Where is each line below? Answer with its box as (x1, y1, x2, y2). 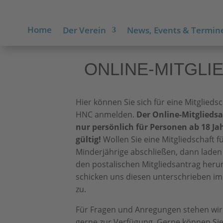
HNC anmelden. (76, 109, 136, 120)
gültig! (76, 134, 101, 145)
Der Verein (63, 24, 106, 36)
